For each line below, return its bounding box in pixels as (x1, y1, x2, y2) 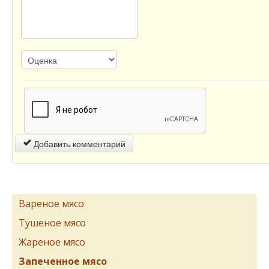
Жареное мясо (19, 235, 85, 249)
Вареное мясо (19, 197, 84, 211)
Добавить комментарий (31, 138, 125, 150)
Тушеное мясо (19, 216, 86, 230)
